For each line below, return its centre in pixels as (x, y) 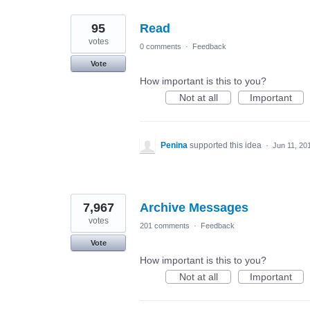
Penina (175, 145)
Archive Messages (194, 208)
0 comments (161, 46)
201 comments (165, 226)
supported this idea (227, 145)
